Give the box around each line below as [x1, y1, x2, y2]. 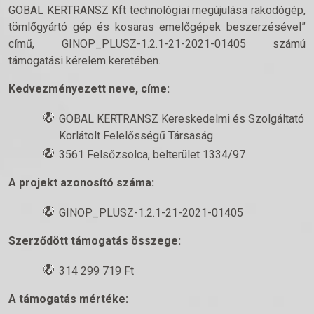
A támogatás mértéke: [8, 292, 128, 306]
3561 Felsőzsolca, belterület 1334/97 [59, 148, 245, 161]
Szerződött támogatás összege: [8, 234, 181, 247]
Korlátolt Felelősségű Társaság [59, 129, 213, 142]
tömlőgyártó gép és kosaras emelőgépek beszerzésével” [8, 20, 306, 34]
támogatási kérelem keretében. [8, 54, 161, 67]
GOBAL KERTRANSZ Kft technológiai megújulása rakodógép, [8, 4, 306, 17]
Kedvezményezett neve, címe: [8, 82, 170, 95]
